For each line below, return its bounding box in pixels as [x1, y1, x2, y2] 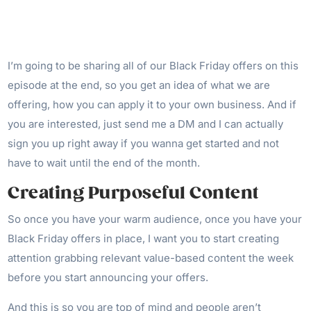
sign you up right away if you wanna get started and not [8, 137, 280, 151]
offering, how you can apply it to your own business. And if [8, 98, 297, 112]
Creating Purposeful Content [8, 183, 259, 204]
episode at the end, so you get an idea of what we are [8, 78, 271, 92]
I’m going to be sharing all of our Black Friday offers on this [8, 59, 299, 73]
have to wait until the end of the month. [8, 156, 203, 170]
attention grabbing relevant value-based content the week [8, 251, 294, 265]
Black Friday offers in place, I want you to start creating [8, 232, 280, 246]
